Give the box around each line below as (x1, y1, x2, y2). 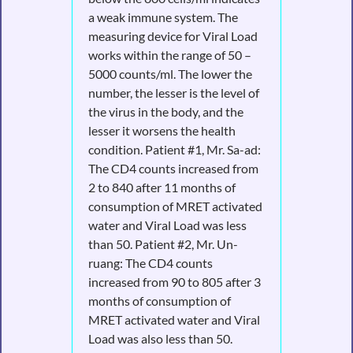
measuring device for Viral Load (87, 28, 258, 43)
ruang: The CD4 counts (87, 255, 213, 270)
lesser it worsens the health (87, 122, 236, 138)
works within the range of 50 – (87, 46, 251, 62)
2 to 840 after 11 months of (87, 179, 236, 195)
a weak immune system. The (87, 9, 238, 24)
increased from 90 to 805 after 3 (87, 273, 261, 289)
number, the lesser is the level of (87, 84, 259, 100)
